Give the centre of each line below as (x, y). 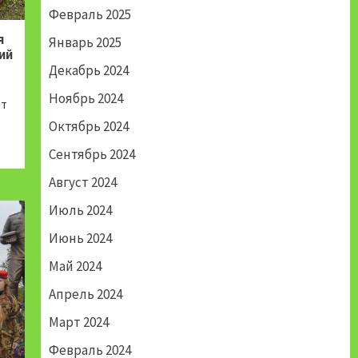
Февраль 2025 (89, 15)
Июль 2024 (80, 211)
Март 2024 (78, 322)
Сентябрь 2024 (91, 155)
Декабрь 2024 (88, 71)
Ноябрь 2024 (86, 99)
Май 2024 (75, 267)
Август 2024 (82, 183)
